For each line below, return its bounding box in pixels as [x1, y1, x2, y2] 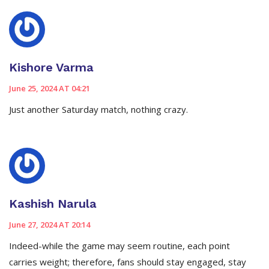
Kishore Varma [9, 60, 94, 75]
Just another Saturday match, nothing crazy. [9, 103, 188, 116]
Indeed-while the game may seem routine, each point [9, 240, 230, 252]
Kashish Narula [9, 196, 97, 211]
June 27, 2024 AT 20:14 [9, 219, 90, 231]
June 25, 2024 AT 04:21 [9, 83, 90, 94]
